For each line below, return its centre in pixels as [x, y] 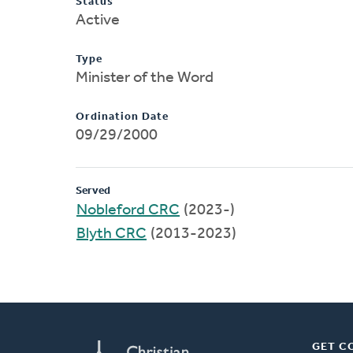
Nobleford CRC [128, 210]
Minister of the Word [145, 78]
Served [93, 191]
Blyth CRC [111, 234]
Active [98, 20]
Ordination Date [122, 117]
